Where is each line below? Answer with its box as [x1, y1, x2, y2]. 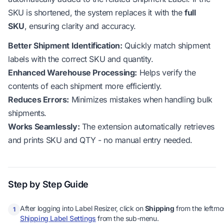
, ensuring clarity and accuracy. [24, 21, 136, 31]
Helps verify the [137, 67, 196, 77]
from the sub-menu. [95, 214, 159, 222]
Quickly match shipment [122, 40, 210, 50]
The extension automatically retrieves [79, 121, 215, 131]
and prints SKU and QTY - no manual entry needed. [8, 135, 192, 145]
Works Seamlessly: [8, 121, 80, 131]
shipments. [8, 108, 46, 118]
